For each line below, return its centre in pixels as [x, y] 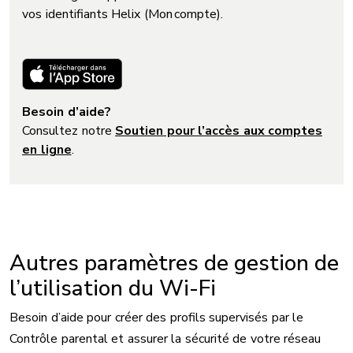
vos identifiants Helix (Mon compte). [123, 14]
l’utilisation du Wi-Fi [113, 288]
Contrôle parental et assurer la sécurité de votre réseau [165, 338]
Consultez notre [69, 130]
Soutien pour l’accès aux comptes [219, 130]
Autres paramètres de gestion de [174, 263]
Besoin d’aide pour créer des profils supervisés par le [156, 317]
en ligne [47, 149]
